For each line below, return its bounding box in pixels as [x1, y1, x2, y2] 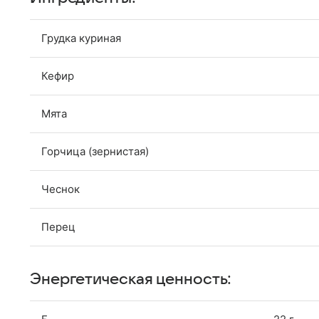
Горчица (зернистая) [41, 145, 149, 158]
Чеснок [41, 182, 80, 196]
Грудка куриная [41, 31, 121, 45]
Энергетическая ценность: [30, 271, 232, 288]
